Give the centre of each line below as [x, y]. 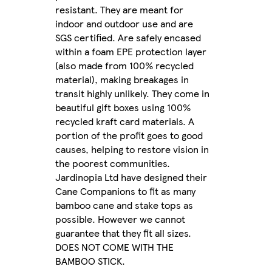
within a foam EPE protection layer [131, 52]
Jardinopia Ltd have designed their [131, 177]
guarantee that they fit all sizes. [123, 233]
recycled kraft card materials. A [125, 121]
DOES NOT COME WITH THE [114, 247]
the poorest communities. [113, 163]
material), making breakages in [122, 80]
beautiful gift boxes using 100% [123, 107]
